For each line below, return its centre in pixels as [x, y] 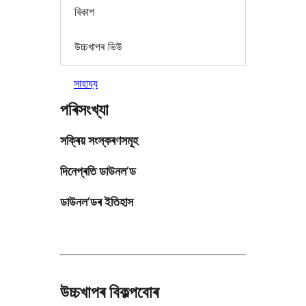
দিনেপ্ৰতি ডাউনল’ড [98, 171]
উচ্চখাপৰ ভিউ [98, 47]
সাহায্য [86, 83]
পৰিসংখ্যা [84, 109]
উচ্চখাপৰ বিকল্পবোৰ [109, 292]
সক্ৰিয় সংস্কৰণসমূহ [99, 140]
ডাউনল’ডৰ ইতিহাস [97, 201]
